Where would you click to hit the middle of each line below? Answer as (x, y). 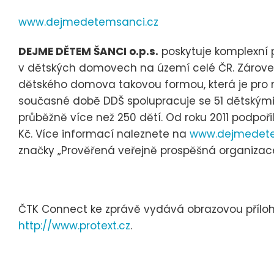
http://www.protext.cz (74, 226)
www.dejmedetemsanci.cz (88, 22)
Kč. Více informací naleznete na (104, 134)
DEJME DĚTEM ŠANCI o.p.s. (88, 51)
